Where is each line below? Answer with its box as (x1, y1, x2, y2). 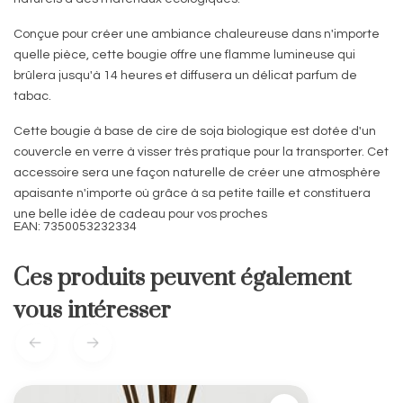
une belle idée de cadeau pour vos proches (13, 208, 267, 221)
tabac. (13, 90, 51, 103)
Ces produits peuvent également (13, 264, 351, 294)
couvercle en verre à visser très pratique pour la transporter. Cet (13, 146, 389, 159)
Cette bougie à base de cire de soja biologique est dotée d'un (13, 125, 376, 139)
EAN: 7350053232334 (13, 220, 137, 234)
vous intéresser (13, 296, 171, 327)
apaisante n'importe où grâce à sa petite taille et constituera (13, 187, 371, 201)
